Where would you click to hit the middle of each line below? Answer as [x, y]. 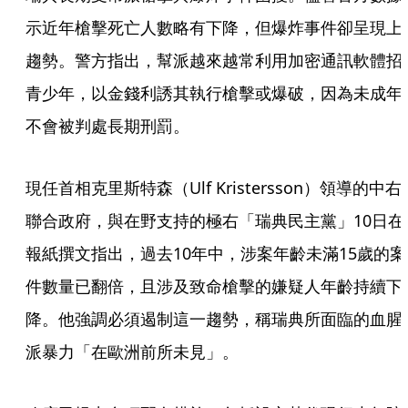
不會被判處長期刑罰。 [107, 126]
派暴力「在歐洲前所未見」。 [132, 352]
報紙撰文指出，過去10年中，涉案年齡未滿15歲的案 [216, 253]
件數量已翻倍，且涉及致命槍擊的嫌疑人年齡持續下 [214, 286]
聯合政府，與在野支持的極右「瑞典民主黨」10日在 [215, 220]
